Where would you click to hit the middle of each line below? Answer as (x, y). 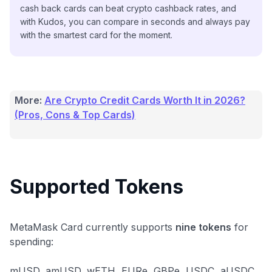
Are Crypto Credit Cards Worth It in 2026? (145, 100)
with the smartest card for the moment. (96, 35)
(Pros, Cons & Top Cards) (75, 114)
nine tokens (203, 227)
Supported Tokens (97, 186)
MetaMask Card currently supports (93, 227)
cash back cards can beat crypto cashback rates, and (128, 8)
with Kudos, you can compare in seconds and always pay (135, 21)
